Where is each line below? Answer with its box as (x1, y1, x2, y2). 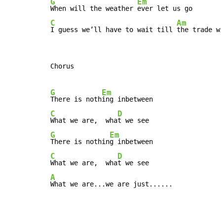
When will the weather (50, 4, 137, 12)
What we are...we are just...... (50, 180, 173, 188)
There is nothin (50, 137, 110, 146)
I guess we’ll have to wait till (50, 25, 177, 34)
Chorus (50, 62, 74, 70)
